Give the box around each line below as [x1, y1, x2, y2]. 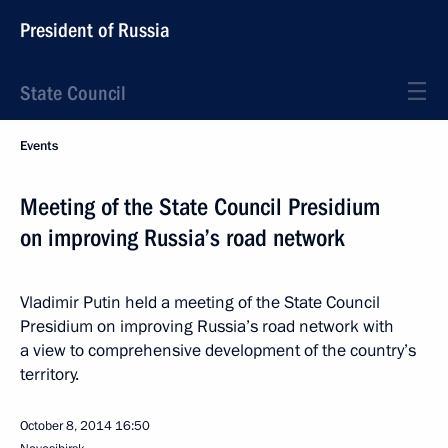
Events [20, 137, 58, 155]
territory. [20, 363, 79, 386]
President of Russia [20, 18, 170, 42]
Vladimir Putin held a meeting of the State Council [20, 291, 380, 314]
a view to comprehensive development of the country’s [20, 339, 416, 362]
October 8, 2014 [20, 417, 112, 435]
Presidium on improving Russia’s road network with [20, 315, 394, 338]
